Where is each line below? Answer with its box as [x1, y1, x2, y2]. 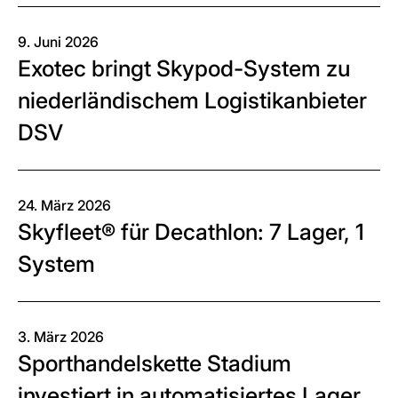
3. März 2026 [18, 328, 104, 346]
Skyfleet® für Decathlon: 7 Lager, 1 [18, 219, 364, 245]
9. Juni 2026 [18, 33, 99, 51]
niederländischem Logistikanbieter [18, 87, 367, 114]
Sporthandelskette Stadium [18, 350, 291, 377]
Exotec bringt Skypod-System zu [18, 55, 350, 82]
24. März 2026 [18, 196, 111, 214]
